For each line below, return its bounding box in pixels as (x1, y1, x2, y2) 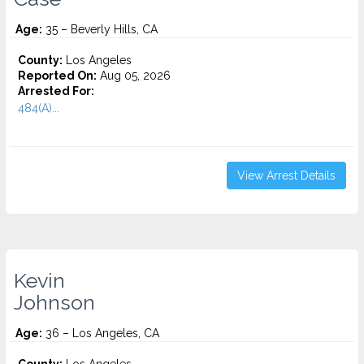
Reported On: (18, 69, 97, 82)
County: (18, 54, 63, 67)
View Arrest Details (237, 169, 336, 182)
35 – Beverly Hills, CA (42, 23, 158, 36)
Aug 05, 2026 (97, 69, 171, 82)
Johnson (14, 290, 95, 314)
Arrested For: (18, 84, 94, 97)
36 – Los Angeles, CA (42, 327, 159, 340)
